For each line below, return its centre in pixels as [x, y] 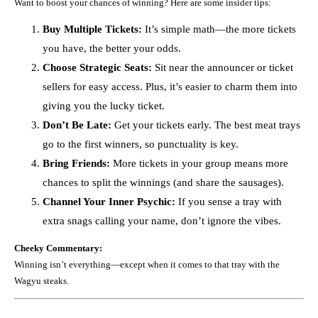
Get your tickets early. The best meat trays [206, 125]
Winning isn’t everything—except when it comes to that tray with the [147, 264]
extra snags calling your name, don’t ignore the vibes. [162, 220]
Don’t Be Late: [77, 125]
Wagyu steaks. [42, 280]
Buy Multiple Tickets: [92, 29]
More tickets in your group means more [199, 163]
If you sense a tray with [229, 201]
